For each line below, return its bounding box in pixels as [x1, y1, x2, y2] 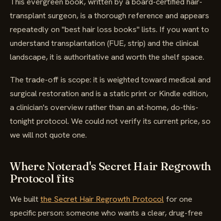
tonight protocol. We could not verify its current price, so [10, 115, 211, 126]
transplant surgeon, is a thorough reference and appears [10, 10, 209, 21]
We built [10, 193, 40, 204]
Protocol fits [10, 172, 74, 185]
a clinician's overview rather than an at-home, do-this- [10, 102, 198, 112]
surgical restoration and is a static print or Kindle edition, [10, 88, 208, 99]
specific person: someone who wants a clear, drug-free [10, 207, 203, 218]
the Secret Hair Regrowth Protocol [40, 193, 164, 204]
